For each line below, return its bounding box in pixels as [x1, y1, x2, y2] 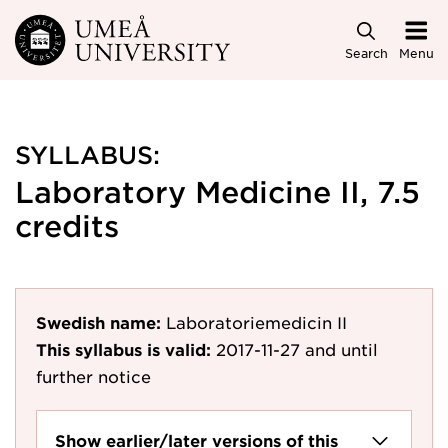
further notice [36, 366, 151, 386]
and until [305, 339, 378, 359]
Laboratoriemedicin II [166, 312, 347, 332]
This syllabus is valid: [36, 339, 211, 359]
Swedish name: [36, 312, 161, 332]
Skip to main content [3, 20, 203, 43]
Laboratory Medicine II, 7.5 [15, 175, 420, 208]
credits [15, 209, 119, 242]
